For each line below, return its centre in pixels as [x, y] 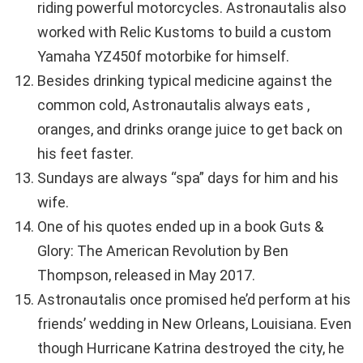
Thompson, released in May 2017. [146, 275]
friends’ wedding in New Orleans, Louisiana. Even [194, 324]
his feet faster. [85, 154]
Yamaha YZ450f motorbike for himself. [163, 57]
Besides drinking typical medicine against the [185, 81]
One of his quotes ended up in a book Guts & [180, 227]
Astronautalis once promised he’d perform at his [194, 300]
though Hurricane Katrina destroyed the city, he [191, 348]
